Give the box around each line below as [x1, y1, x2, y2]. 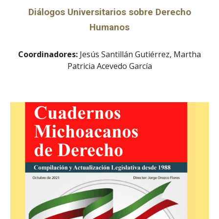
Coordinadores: [18, 48, 80, 60]
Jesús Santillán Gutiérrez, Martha [80, 48, 201, 60]
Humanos [89, 22, 130, 33]
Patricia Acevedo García [67, 60, 152, 71]
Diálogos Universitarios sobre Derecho [28, 6, 191, 18]
